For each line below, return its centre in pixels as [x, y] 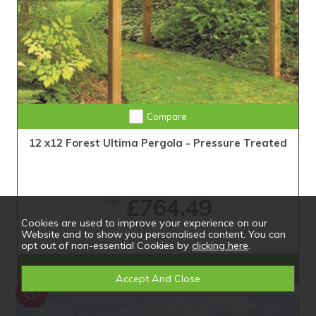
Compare [166, 116]
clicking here [220, 245]
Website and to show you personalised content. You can [153, 234]
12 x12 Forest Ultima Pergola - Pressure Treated [158, 142]
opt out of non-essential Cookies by [107, 245]
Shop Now [158, 268]
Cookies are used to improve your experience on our [144, 223]
